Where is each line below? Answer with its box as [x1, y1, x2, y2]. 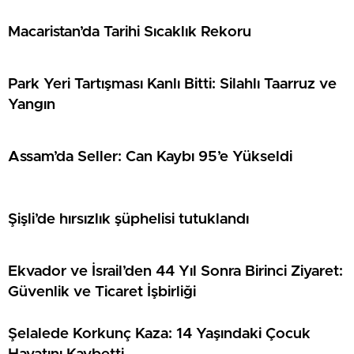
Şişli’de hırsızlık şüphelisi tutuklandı [8, 211, 249, 227]
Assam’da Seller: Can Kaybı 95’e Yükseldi [8, 149, 292, 164]
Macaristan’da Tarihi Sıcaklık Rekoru [8, 24, 251, 40]
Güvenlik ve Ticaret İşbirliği [8, 284, 196, 299]
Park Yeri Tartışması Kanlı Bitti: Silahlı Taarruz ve [8, 76, 337, 92]
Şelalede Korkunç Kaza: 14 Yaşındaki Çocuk [8, 326, 311, 341]
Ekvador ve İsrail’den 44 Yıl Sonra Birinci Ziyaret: [8, 263, 343, 279]
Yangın [8, 96, 55, 112]
